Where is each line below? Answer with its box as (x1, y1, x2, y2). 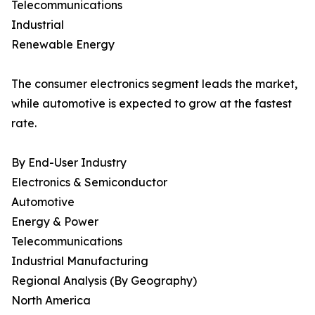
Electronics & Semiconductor (11, 175, 167, 190)
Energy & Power (11, 214, 98, 229)
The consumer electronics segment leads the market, (11, 77, 297, 91)
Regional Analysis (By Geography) (11, 274, 197, 288)
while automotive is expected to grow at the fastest (11, 96, 292, 111)
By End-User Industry (11, 155, 127, 170)
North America (11, 293, 91, 308)
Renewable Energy (11, 37, 115, 52)
